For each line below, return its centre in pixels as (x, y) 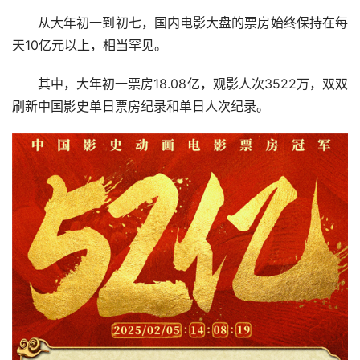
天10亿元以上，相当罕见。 (90, 45)
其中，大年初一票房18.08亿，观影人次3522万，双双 (193, 84)
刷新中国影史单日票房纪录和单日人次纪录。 (141, 106)
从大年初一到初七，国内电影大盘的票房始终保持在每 (193, 22)
